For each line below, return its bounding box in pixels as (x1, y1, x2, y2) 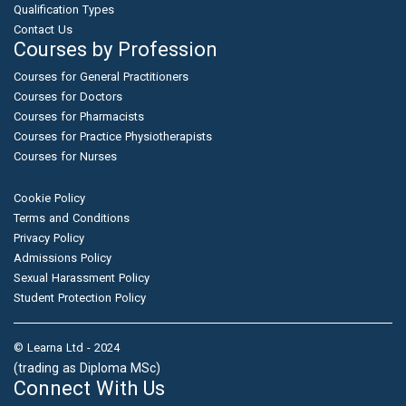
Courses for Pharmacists (14, 110, 144, 123)
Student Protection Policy (14, 291, 146, 304)
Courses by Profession (14, 38, 217, 61)
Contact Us (14, 23, 72, 36)
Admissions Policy (14, 251, 111, 265)
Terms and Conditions (14, 211, 130, 225)
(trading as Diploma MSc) (14, 361, 160, 375)
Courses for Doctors (14, 90, 122, 103)
